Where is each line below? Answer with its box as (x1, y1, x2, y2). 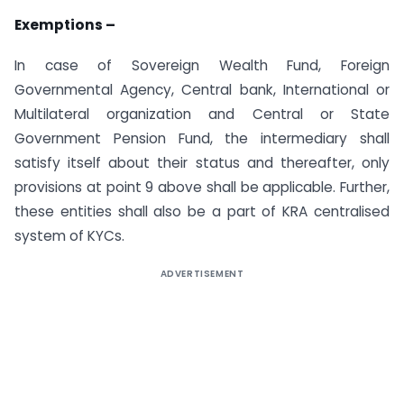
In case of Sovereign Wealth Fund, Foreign (14, 56, 390, 76)
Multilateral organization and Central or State (14, 105, 390, 124)
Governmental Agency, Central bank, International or (14, 80, 390, 100)
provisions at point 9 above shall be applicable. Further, (14, 178, 390, 197)
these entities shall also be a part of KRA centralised (14, 202, 390, 222)
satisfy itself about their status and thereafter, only (14, 153, 390, 173)
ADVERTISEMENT (160, 267, 244, 281)
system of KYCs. (14, 226, 124, 246)
